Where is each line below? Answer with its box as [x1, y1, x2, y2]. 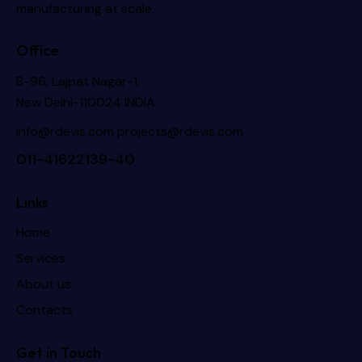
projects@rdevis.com [117, 122, 243, 140]
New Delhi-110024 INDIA [16, 93, 155, 111]
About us [16, 276, 71, 293]
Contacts [16, 301, 73, 319]
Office [16, 41, 59, 61]
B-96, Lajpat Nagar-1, [16, 72, 140, 90]
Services [16, 250, 65, 267]
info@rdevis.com [16, 122, 114, 140]
